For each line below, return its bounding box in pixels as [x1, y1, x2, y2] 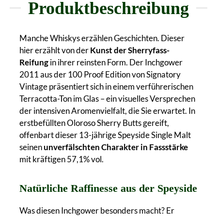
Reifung [19, 57, 48, 67]
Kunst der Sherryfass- [90, 45, 170, 55]
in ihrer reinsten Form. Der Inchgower [48, 57, 183, 67]
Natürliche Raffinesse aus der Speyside [19, 182, 197, 194]
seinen [19, 141, 44, 152]
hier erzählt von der [19, 45, 90, 55]
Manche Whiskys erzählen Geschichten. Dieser [19, 32, 185, 43]
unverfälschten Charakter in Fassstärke [44, 141, 188, 152]
